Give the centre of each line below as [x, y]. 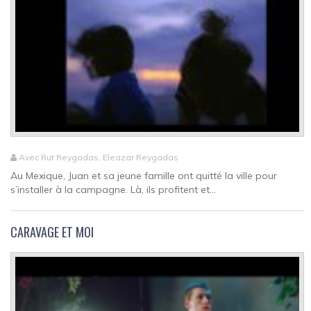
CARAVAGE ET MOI [52, 232]
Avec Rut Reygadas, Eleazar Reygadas [98, 158]
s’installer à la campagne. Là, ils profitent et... [113, 190]
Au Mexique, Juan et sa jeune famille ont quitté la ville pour [144, 176]
